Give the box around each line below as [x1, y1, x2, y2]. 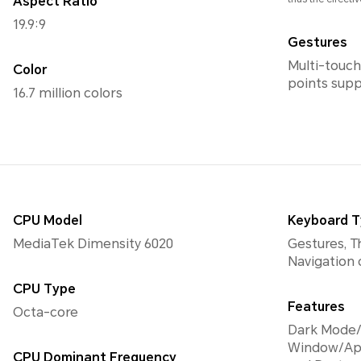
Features [288, 299, 345, 315]
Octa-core [13, 305, 78, 321]
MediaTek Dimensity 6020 [13, 236, 173, 252]
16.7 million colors [13, 85, 122, 102]
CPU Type [13, 281, 76, 297]
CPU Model [13, 213, 82, 229]
